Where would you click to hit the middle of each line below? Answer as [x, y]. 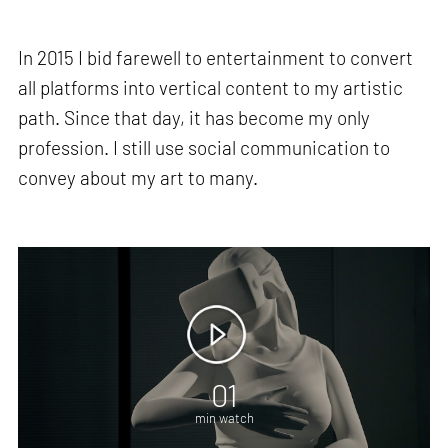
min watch [224, 417]
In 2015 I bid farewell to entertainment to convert [216, 58]
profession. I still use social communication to [204, 148]
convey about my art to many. [138, 178]
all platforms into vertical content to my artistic [211, 88]
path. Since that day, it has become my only [194, 118]
